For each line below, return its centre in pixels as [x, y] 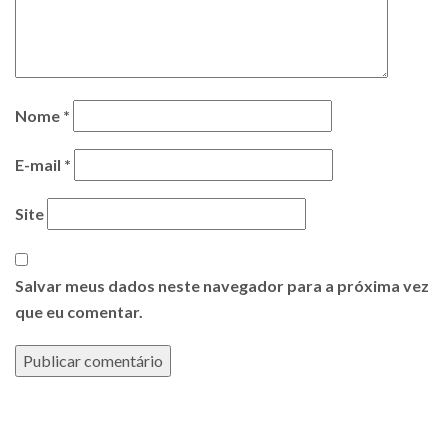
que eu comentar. [79, 311]
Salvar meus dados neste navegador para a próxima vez [222, 285]
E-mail [39, 164]
